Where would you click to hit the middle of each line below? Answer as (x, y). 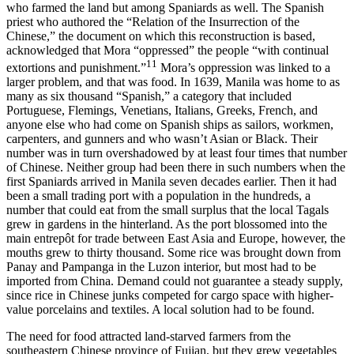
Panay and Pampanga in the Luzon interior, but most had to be (161, 267)
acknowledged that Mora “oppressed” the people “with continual (168, 50)
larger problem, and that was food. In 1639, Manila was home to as (173, 82)
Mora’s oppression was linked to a (244, 68)
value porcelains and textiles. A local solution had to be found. (160, 310)
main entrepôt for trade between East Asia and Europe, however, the (176, 239)
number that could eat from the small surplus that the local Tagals (168, 210)
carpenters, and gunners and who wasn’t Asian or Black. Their (162, 139)
